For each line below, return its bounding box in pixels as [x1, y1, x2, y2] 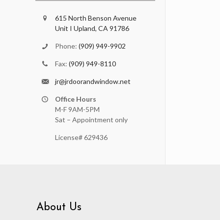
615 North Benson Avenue [55, 14, 137, 22]
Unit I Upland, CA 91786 [55, 24, 129, 32]
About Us [36, 202, 82, 213]
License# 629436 [55, 133, 108, 141]
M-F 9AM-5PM [55, 105, 100, 113]
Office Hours [55, 95, 96, 103]
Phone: [55, 42, 79, 50]
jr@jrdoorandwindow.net [55, 77, 131, 85]
